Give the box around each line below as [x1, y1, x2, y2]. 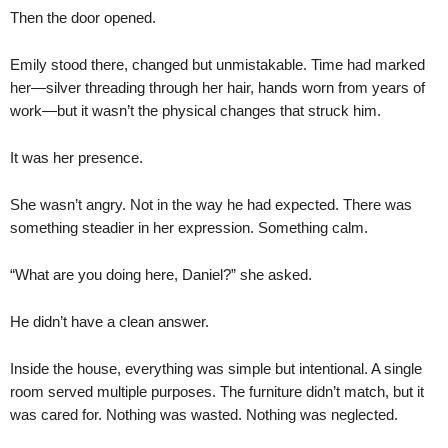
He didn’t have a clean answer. [10, 312, 209, 330]
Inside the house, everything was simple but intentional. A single [10, 359, 422, 377]
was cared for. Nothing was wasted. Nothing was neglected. [10, 405, 398, 423]
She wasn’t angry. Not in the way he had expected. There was [10, 195, 412, 213]
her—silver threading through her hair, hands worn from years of [10, 78, 425, 96]
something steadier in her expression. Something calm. [10, 218, 368, 236]
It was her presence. [10, 148, 143, 166]
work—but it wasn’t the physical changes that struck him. [10, 101, 381, 119]
